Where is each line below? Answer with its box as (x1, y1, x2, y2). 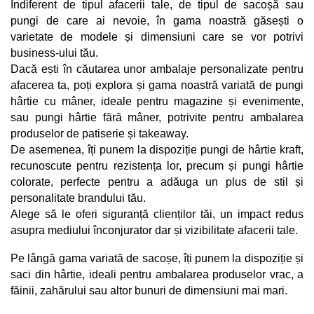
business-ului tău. (11, 46, 101, 59)
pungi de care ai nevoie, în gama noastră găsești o (11, 14, 303, 27)
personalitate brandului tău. (11, 191, 146, 204)
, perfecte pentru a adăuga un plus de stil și (50, 175, 303, 188)
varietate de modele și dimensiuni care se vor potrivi (11, 30, 303, 43)
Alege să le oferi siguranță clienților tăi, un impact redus (11, 207, 303, 220)
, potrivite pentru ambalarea (158, 111, 304, 123)
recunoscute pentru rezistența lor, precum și (11, 159, 243, 172)
